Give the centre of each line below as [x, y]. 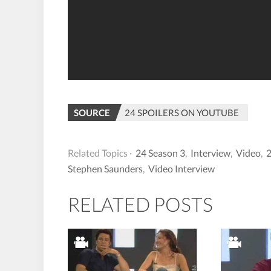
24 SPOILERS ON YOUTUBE [182, 112]
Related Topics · [100, 152]
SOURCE [92, 112]
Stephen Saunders [105, 168]
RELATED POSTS [140, 204]
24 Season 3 [160, 152]
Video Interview [181, 168]
